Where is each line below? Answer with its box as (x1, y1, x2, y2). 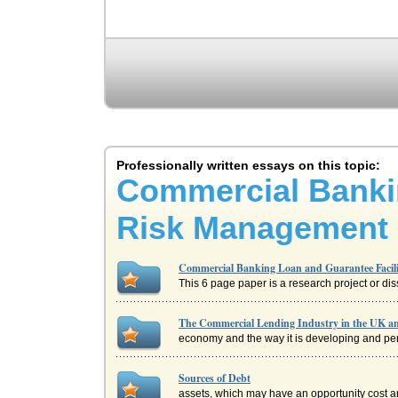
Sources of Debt (179, 370, 251, 386)
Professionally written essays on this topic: (116, 158, 380, 172)
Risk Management (116, 210, 388, 246)
